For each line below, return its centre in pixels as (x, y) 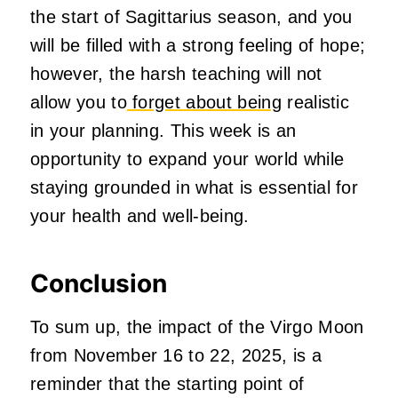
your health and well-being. (140, 216)
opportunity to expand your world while (187, 159)
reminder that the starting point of (167, 384)
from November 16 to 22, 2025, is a (176, 356)
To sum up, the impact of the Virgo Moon (197, 327)
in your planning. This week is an (163, 131)
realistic (315, 103)
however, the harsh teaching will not (176, 74)
